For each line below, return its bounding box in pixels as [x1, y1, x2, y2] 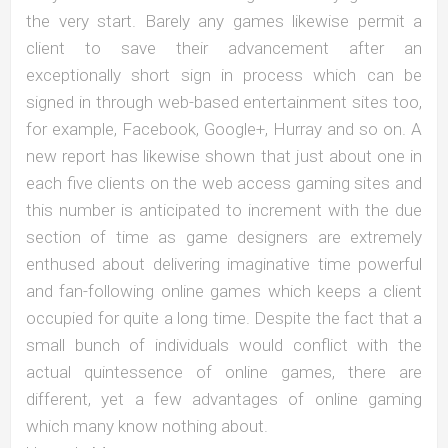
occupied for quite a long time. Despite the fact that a [26, 307, 422, 328]
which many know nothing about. [26, 415, 268, 436]
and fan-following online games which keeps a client [26, 280, 422, 301]
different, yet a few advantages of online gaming [26, 388, 422, 409]
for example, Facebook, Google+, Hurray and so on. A [26, 118, 422, 139]
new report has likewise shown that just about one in [26, 145, 422, 166]
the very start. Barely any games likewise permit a [26, 10, 422, 31]
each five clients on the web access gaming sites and [26, 172, 422, 193]
